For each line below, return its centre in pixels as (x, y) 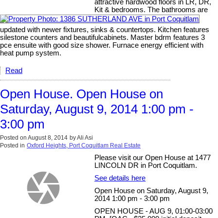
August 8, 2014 (48, 137)
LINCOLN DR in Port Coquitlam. (146, 165)
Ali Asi (85, 137)
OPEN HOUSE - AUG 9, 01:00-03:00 (154, 211)
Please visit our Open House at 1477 (153, 157)
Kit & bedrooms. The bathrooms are (151, 9)
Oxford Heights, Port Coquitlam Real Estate (84, 145)
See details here (120, 178)
